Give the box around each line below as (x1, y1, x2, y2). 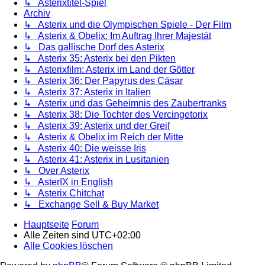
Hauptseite (24, 219, 69, 230)
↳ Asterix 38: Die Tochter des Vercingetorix (24, 109, 208, 120)
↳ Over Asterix (24, 166, 89, 176)
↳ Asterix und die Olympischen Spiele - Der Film (24, 20, 231, 30)
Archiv (24, 8, 50, 19)
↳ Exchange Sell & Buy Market (24, 199, 159, 210)
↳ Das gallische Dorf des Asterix (24, 42, 164, 53)
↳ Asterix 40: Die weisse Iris (24, 143, 146, 154)
